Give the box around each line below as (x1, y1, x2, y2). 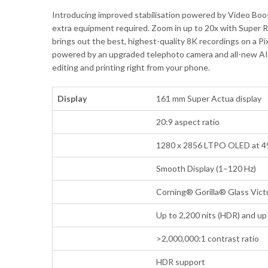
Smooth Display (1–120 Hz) (156, 163, 257, 173)
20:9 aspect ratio (156, 116, 220, 127)
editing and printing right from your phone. (52, 62, 210, 72)
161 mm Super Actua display (156, 93, 262, 103)
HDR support (156, 256, 206, 267)
